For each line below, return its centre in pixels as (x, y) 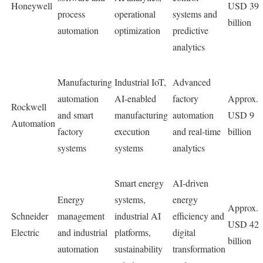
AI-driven (190, 183)
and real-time (197, 131)
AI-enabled (135, 99)
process (71, 14)
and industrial (82, 232)
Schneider (30, 216)
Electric (25, 232)
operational (135, 14)
